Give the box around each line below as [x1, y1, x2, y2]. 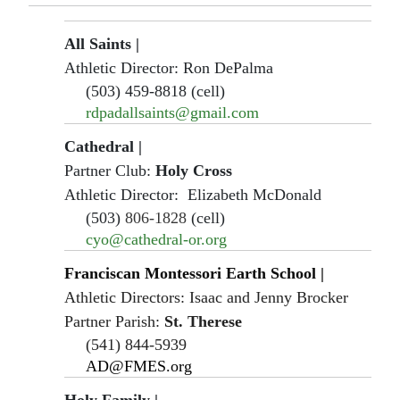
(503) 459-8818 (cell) [86, 81, 225, 100]
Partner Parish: [64, 312, 164, 330]
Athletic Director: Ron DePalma [64, 58, 273, 77]
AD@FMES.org [86, 356, 192, 375]
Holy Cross [155, 161, 232, 179]
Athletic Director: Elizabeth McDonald [64, 185, 321, 204]
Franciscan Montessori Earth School [64, 263, 321, 282]
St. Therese [164, 312, 242, 330]
